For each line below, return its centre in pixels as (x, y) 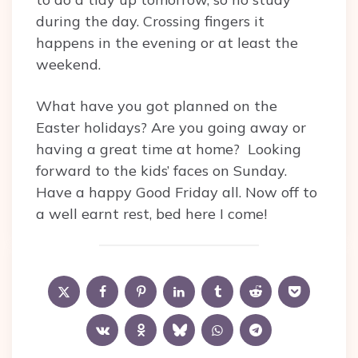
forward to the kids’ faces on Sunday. (161, 171)
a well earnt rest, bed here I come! (151, 214)
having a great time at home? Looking (169, 149)
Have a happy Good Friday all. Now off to (177, 192)
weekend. (68, 64)
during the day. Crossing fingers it (150, 21)
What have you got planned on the (157, 106)
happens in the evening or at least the (167, 43)
